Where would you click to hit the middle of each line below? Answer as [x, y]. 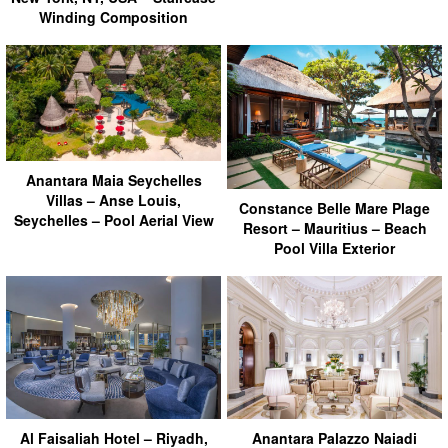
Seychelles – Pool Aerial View [113, 220]
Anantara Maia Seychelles [113, 180]
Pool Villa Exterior [334, 247]
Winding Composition [113, 17]
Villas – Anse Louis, [113, 200]
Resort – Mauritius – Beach [334, 227]
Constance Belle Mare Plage [334, 207]
